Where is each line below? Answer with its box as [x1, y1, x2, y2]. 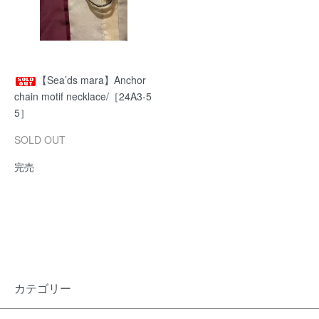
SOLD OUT [14, 132, 66, 147]
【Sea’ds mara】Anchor [37, 73, 146, 87]
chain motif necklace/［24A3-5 [14, 89, 152, 103]
